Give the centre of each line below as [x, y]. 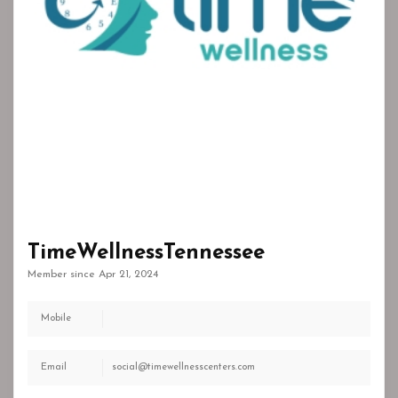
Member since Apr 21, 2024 [93, 275]
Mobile [56, 319]
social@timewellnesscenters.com [183, 368]
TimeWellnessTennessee [146, 254]
